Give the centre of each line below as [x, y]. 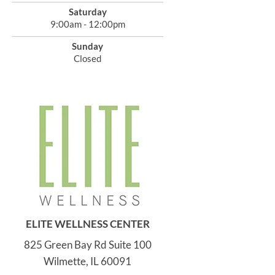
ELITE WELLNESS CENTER [87, 224]
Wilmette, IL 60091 [88, 261]
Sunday [88, 46]
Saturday [87, 12]
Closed [88, 58]
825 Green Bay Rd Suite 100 [87, 245]
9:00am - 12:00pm [87, 24]
